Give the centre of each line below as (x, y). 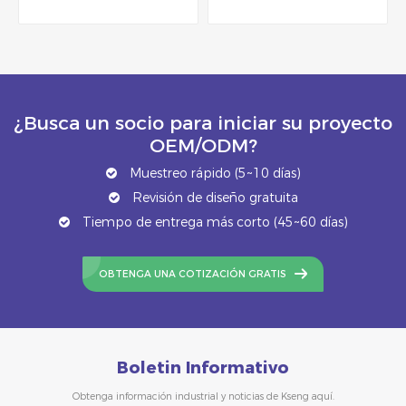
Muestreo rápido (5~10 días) (213, 174)
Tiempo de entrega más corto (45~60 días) (213, 222)
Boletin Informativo (203, 368)
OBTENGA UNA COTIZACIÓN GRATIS (193, 274)
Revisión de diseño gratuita (213, 197)
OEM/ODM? (203, 145)
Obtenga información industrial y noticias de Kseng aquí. (203, 396)
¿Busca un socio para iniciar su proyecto (203, 122)
